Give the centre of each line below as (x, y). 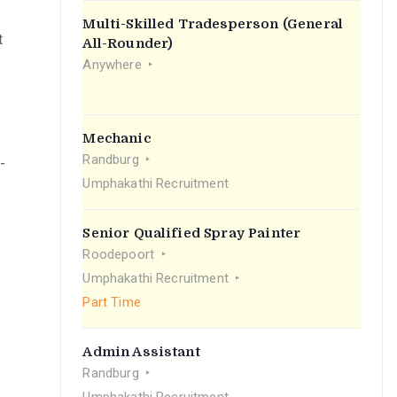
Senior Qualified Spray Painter (192, 233)
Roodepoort (119, 254)
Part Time (112, 302)
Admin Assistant (141, 352)
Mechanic (117, 138)
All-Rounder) (128, 43)
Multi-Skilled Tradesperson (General (213, 24)
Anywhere (112, 65)
